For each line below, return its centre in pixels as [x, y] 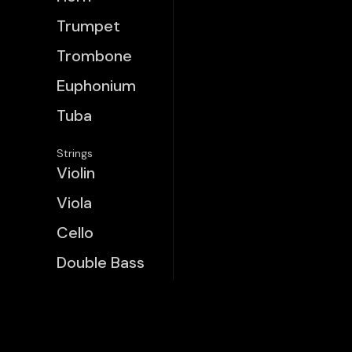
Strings [75, 154]
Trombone [94, 56]
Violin [76, 173]
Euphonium [96, 86]
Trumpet [88, 26]
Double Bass [101, 263]
